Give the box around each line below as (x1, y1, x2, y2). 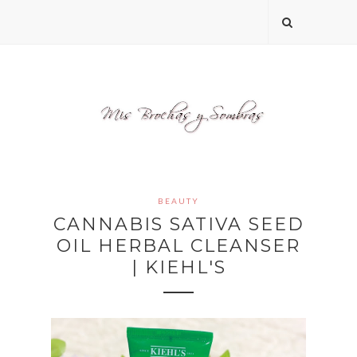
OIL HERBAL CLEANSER (57, 235, 300, 257)
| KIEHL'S (131, 257, 226, 279)
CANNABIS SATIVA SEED (53, 214, 304, 236)
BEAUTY (158, 196, 199, 206)
